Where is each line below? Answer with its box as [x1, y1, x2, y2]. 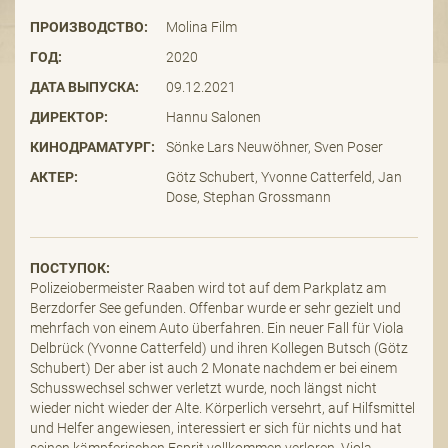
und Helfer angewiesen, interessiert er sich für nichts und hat [30, 419, 402, 436]
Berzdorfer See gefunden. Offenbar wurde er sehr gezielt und [30, 299, 401, 316]
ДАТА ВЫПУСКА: [30, 78, 139, 95]
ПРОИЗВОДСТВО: [30, 18, 148, 35]
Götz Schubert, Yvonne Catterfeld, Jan [165, 168, 402, 185]
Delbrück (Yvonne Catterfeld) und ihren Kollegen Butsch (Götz [30, 339, 408, 356]
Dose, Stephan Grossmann [165, 188, 331, 205]
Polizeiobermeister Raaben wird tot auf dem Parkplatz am [30, 279, 386, 296]
